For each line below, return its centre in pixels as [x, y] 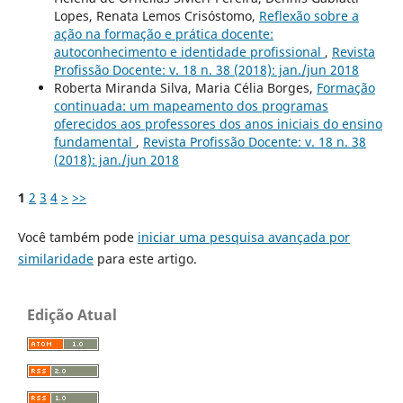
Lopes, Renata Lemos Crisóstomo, [156, 16]
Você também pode [77, 237]
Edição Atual [72, 315]
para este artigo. [145, 259]
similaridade [55, 259]
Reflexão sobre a [309, 16]
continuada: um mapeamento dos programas [191, 106]
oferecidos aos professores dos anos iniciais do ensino [218, 124]
